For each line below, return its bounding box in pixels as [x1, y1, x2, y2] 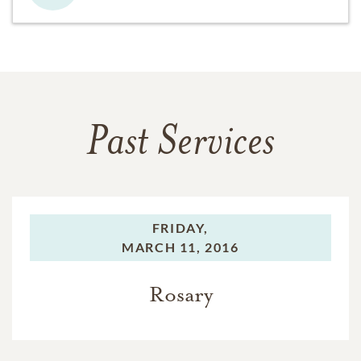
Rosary [148, 280, 213, 308]
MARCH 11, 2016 [122, 239, 239, 255]
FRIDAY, [151, 219, 210, 235]
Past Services [86, 122, 275, 165]
